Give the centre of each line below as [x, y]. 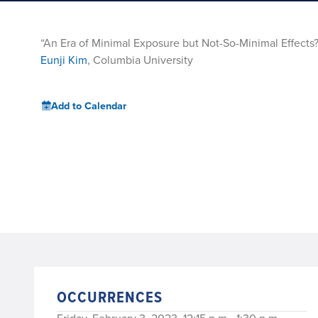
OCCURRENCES [110, 297]
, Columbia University [140, 60]
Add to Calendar [89, 106]
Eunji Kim [64, 60]
